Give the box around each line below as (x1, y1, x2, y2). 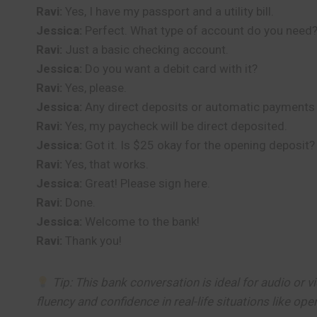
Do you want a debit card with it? (82, 62, 258, 76)
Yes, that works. (62, 157, 149, 171)
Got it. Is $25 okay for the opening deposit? (82, 138, 315, 152)
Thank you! (62, 234, 122, 248)
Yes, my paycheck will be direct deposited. (62, 119, 287, 133)
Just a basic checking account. (62, 42, 229, 57)
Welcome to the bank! (82, 214, 200, 229)
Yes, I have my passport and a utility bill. (62, 4, 274, 18)
